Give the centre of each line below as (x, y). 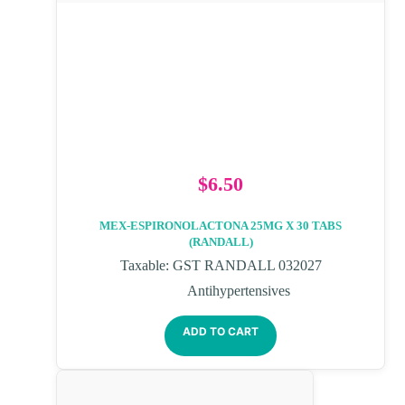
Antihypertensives (239, 291)
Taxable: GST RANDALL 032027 (221, 266)
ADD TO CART (221, 332)
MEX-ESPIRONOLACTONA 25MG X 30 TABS (221, 226)
